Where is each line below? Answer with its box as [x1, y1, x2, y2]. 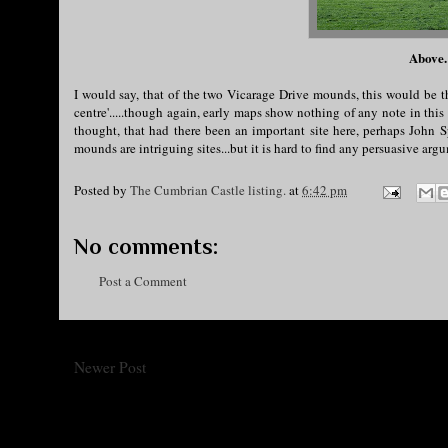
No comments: [74, 234, 218, 259]
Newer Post [74, 356, 146, 377]
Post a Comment [99, 272, 187, 290]
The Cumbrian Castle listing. [130, 181, 286, 200]
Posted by [74, 181, 130, 200]
